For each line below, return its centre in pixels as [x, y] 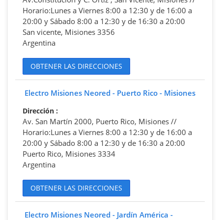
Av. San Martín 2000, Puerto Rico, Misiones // [100, 121]
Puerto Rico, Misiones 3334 [69, 153]
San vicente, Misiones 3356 [69, 32]
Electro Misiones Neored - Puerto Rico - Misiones [110, 93]
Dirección [39, 110]
